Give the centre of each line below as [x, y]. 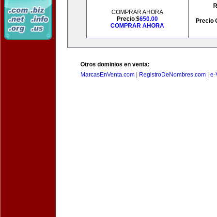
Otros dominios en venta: [115, 64]
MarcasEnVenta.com [108, 75]
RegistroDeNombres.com [172, 75]
